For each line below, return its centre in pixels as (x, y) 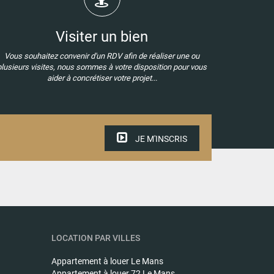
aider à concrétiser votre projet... (102, 78)
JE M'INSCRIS (160, 139)
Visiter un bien (102, 36)
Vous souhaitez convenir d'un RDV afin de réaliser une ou (102, 56)
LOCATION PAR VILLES (95, 238)
